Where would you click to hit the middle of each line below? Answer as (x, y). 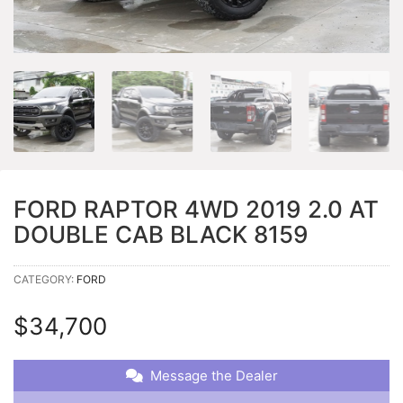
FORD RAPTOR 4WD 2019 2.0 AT (196, 209)
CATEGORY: (45, 279)
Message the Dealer (214, 375)
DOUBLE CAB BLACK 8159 (161, 234)
